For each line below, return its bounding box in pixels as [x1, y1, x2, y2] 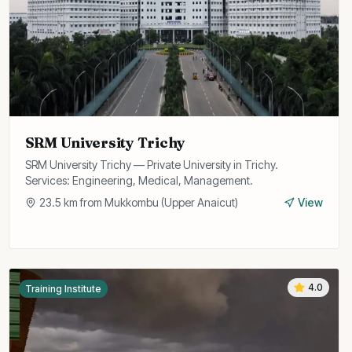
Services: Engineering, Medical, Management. [24, 174, 253, 187]
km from [60, 196, 104, 209]
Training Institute [24, 283, 101, 295]
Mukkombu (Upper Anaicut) [104, 196, 238, 209]
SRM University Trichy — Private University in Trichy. [24, 158, 278, 171]
